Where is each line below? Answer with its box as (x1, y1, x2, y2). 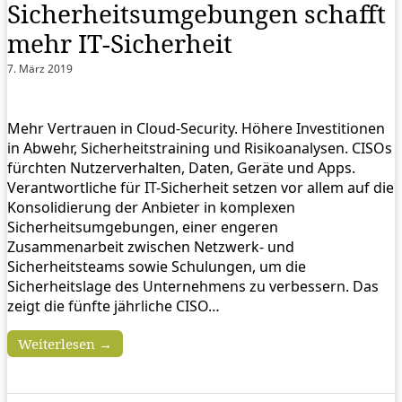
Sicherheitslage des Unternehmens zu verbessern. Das (7, 275, 379, 296)
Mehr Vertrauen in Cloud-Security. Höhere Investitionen (7, 118, 385, 138)
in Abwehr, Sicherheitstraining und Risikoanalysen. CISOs (7, 137, 392, 158)
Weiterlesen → (18, 334, 112, 353)
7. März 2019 (7, 61, 73, 76)
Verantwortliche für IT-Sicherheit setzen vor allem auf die (7, 177, 394, 197)
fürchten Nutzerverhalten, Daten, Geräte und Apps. (7, 157, 363, 178)
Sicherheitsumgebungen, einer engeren (7, 216, 278, 237)
